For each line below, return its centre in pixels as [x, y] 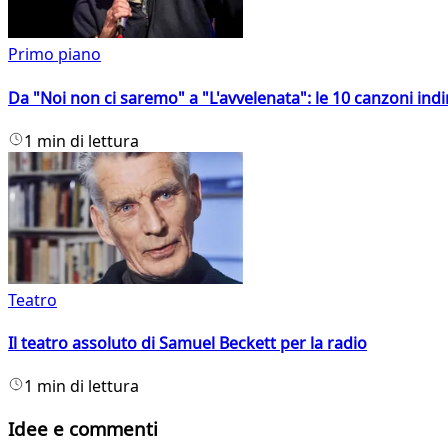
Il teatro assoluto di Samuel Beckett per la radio [187, 343]
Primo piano [54, 54]
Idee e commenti [83, 429]
